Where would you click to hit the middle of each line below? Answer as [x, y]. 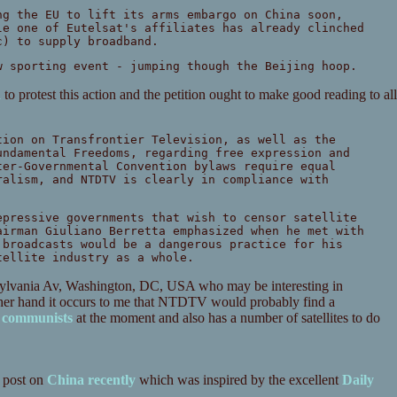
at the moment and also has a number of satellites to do [226, 318]
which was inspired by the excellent [238, 380]
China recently [91, 380]
